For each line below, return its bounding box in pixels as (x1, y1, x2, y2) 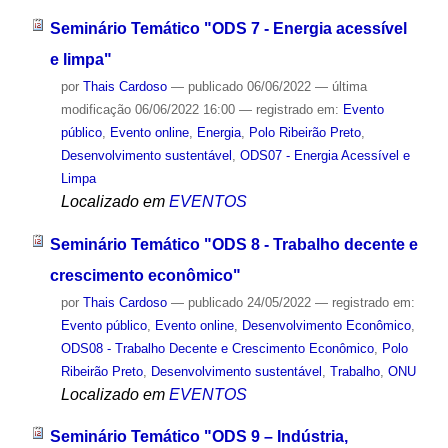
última (331, 78, 367, 94)
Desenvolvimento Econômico (241, 317, 411, 333)
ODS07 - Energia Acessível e (239, 147, 410, 163)
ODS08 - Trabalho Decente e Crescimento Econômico (60, 340, 374, 356)
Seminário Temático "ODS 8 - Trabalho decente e (49, 235, 418, 253)
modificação (60, 101, 131, 117)
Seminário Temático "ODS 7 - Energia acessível (49, 19, 407, 37)
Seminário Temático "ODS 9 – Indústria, (49, 428, 348, 446)
